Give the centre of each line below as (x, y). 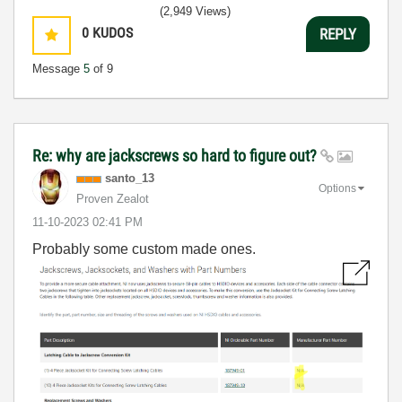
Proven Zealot (113, 199)
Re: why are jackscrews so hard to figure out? (176, 156)
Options (337, 188)
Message (58, 69)
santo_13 (130, 178)
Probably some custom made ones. (144, 249)
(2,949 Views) (195, 11)
